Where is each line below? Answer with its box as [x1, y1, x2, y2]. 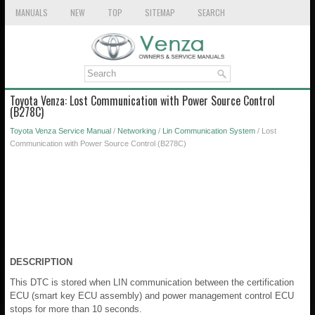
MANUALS [15, 6, 48, 18]
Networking [117, 126, 156, 135]
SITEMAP [145, 6, 175, 18]
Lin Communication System [162, 126, 255, 135]
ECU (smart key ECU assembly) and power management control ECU [10, 290, 294, 301]
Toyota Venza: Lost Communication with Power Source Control [10, 91, 275, 109]
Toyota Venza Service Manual [10, 126, 111, 135]
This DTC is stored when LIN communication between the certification [10, 276, 294, 288]
